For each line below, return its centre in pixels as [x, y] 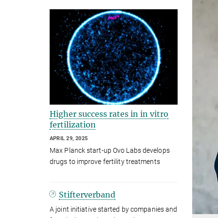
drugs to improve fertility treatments [105, 161]
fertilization [73, 125]
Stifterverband [87, 194]
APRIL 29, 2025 [69, 139]
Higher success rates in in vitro [109, 114]
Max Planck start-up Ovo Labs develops [110, 150]
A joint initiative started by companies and [114, 209]
